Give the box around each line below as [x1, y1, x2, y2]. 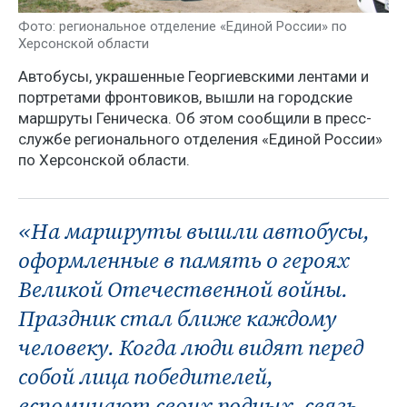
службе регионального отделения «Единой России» [18, 129, 382, 148]
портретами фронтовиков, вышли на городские [18, 87, 352, 106]
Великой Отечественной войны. [18, 273, 348, 304]
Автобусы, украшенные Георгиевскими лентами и [18, 66, 369, 85]
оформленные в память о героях [18, 244, 350, 275]
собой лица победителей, [18, 361, 273, 392]
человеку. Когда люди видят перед [18, 332, 363, 362]
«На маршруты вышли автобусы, [18, 215, 370, 246]
